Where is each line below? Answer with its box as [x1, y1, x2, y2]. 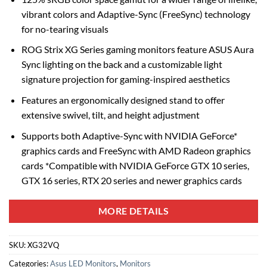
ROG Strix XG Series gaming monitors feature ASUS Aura [21, 44, 254, 55]
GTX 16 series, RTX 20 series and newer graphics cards [21, 174, 242, 186]
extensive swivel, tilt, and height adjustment [21, 109, 200, 121]
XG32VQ [27, 240, 59, 250]
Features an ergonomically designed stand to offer [21, 94, 225, 106]
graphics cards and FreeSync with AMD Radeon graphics [21, 144, 251, 156]
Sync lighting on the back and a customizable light [21, 58, 222, 70]
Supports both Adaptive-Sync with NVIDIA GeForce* [21, 129, 237, 141]
